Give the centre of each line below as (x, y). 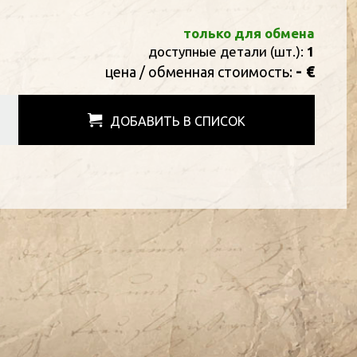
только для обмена (249, 33)
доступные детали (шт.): (227, 51)
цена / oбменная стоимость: (200, 72)
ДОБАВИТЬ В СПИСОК (177, 121)
